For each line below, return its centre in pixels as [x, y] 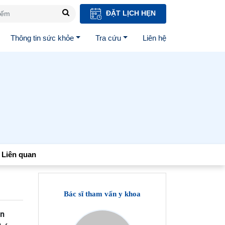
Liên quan [19, 154]
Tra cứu [108, 38]
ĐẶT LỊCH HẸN [130, 13]
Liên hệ [154, 38]
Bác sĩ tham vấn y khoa [102, 194]
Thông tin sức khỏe [42, 38]
